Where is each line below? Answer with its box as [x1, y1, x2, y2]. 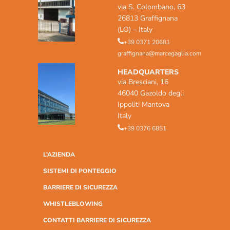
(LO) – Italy [117, 25, 152, 35]
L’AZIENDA [43, 150, 75, 159]
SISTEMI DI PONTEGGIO [43, 167, 117, 176]
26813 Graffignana [117, 13, 178, 24]
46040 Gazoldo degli [117, 88, 184, 99]
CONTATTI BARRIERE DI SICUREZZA [43, 216, 151, 225]
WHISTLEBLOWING [43, 200, 103, 208]
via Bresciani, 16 [117, 77, 168, 87]
